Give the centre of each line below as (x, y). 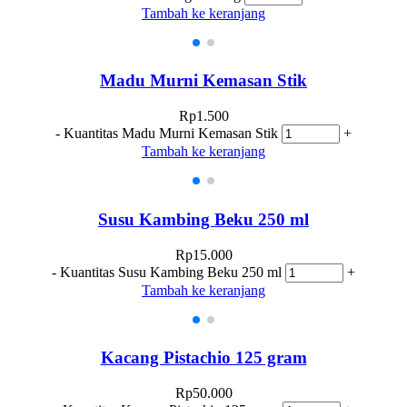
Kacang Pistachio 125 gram (203, 358)
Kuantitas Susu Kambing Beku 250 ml (171, 272)
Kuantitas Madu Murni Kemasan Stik (171, 134)
